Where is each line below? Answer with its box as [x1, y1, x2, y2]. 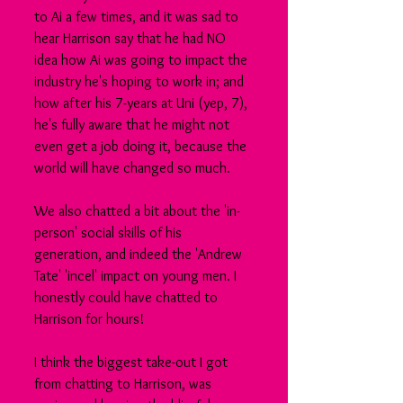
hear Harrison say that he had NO [34, 30, 229, 47]
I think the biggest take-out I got [34, 354, 231, 371]
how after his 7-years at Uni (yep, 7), [34, 94, 251, 112]
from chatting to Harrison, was [34, 375, 215, 392]
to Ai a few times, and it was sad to [34, 8, 242, 25]
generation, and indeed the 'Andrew [34, 246, 246, 263]
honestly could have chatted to [34, 289, 221, 306]
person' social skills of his [34, 224, 185, 241]
